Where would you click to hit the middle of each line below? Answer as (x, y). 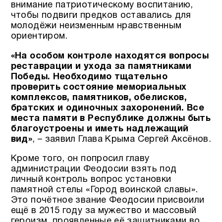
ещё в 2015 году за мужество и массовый (104, 211)
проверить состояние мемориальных (99, 87)
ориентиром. (39, 37)
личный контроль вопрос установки (91, 179)
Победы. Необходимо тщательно (89, 77)
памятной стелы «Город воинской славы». (104, 190)
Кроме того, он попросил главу (80, 159)
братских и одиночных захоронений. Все (108, 108)
